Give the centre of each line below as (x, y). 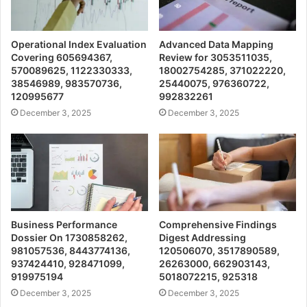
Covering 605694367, (62, 58)
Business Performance (64, 224)
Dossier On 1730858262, (69, 237)
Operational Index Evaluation (79, 45)
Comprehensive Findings (218, 224)
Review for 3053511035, (216, 58)
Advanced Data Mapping (216, 45)
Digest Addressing (202, 237)
